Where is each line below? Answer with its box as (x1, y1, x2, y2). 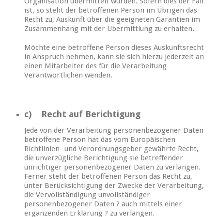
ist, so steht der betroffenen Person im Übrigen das (24, 6, 197, 15)
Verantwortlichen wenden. (24, 71, 112, 80)
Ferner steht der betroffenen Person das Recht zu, (24, 172, 192, 181)
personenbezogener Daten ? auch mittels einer (24, 200, 182, 209)
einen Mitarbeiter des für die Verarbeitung (24, 62, 167, 71)
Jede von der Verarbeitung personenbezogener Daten (24, 126, 203, 135)
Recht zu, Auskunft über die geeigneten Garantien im (24, 15, 200, 24)
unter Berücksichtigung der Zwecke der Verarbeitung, (24, 181, 204, 190)
